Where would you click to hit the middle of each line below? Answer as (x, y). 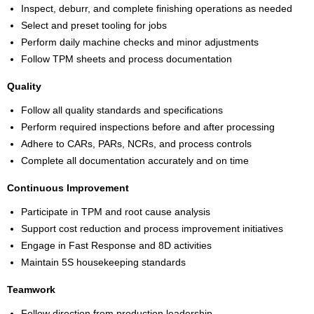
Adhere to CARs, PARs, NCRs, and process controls (136, 144)
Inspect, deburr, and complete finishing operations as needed (157, 9)
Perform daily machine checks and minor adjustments (140, 42)
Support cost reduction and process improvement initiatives (152, 229)
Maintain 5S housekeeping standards (103, 262)
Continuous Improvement (68, 188)
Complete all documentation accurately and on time (135, 161)
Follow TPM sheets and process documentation (127, 59)
